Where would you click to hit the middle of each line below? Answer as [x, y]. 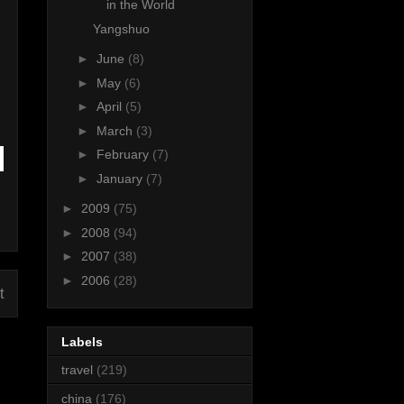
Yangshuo [121, 28]
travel [77, 370]
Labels [82, 342]
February [124, 155]
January [121, 178]
